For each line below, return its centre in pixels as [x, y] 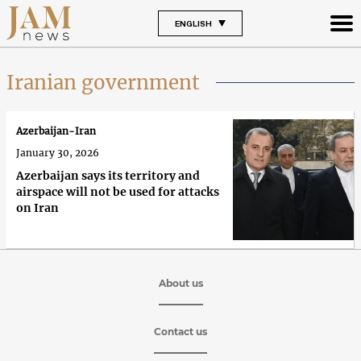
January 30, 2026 [58, 153]
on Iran [37, 208]
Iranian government [103, 82]
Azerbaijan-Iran [56, 131]
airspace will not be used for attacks [118, 192]
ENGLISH [193, 23]
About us [180, 283]
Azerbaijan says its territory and [108, 176]
